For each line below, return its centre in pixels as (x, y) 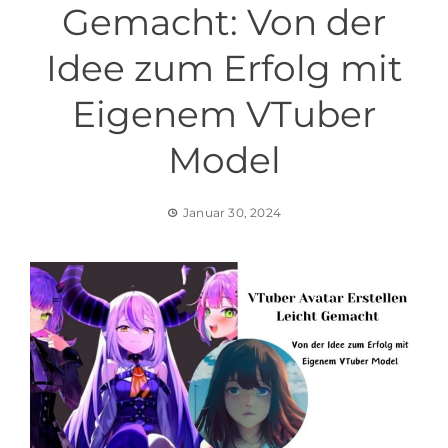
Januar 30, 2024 (232, 212)
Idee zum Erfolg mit (224, 68)
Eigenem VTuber (224, 114)
